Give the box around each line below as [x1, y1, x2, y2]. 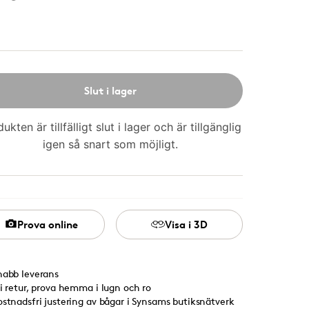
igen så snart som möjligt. [43, 137, 178, 151]
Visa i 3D [165, 217, 208, 231]
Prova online [17, 217, 78, 231]
